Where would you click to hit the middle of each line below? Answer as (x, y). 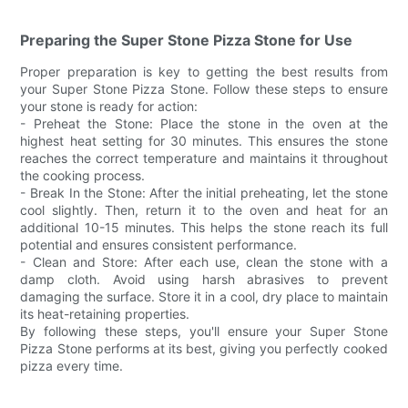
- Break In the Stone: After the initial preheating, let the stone (204, 193)
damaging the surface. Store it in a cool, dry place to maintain (204, 297)
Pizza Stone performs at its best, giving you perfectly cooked (204, 349)
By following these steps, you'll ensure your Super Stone (204, 331)
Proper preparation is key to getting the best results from (204, 72)
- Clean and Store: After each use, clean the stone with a (204, 262)
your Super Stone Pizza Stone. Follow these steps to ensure (204, 89)
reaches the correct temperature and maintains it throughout (204, 158)
